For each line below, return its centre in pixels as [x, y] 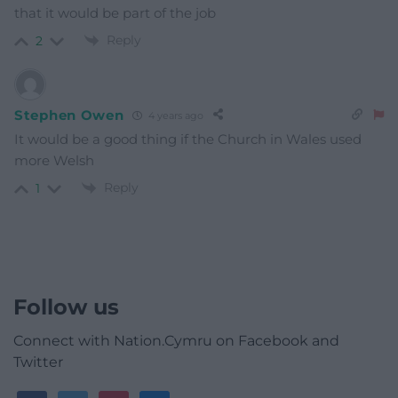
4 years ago [175, 115]
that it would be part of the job [115, 12]
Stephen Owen [69, 115]
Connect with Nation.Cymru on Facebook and [176, 341]
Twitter [38, 362]
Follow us [66, 307]
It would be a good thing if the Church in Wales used [188, 139]
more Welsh [54, 161]
